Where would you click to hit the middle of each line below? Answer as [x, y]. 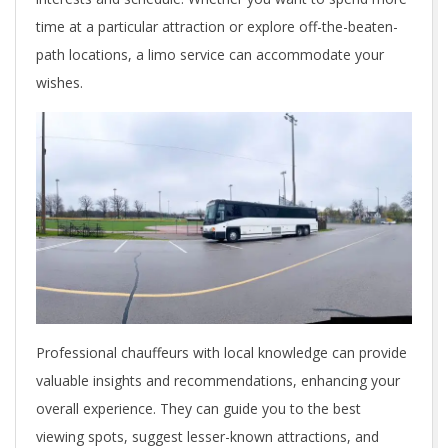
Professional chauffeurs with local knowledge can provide [221, 352]
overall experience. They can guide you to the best [198, 408]
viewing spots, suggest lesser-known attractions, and [207, 436]
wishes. [59, 82]
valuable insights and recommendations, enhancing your [218, 380]
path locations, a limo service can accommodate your [210, 54]
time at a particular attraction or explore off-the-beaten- [217, 26]
